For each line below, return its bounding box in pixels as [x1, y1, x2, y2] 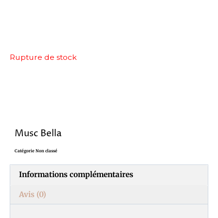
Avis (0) [19, 189, 47, 199]
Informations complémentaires [19, 170, 134, 180]
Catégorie [15, 148, 35, 154]
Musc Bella [15, 127, 62, 140]
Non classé [36, 148, 57, 154]
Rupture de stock [10, 52, 77, 62]
